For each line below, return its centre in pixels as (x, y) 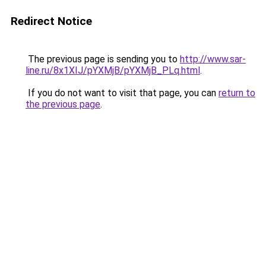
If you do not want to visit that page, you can (122, 93)
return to (237, 93)
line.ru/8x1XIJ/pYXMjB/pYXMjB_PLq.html (113, 70)
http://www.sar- (213, 59)
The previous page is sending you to (103, 59)
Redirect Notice (51, 21)
